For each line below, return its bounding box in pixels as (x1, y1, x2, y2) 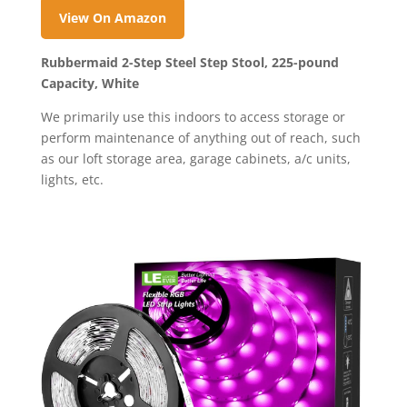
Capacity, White (40, 74, 139, 92)
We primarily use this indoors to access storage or (40, 107, 345, 125)
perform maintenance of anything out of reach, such (40, 128, 361, 146)
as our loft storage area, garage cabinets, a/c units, (40, 149, 351, 167)
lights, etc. (40, 170, 104, 188)
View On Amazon (58, 8, 166, 26)
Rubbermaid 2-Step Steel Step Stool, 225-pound (40, 53, 339, 71)
